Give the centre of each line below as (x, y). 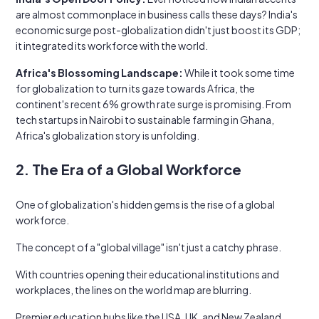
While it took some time (239, 73)
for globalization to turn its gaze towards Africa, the (135, 88)
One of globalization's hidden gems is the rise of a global (145, 204)
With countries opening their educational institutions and (147, 274)
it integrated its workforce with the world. (112, 46)
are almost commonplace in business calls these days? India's (157, 14)
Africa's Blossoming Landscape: (99, 73)
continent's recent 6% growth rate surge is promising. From (153, 104)
